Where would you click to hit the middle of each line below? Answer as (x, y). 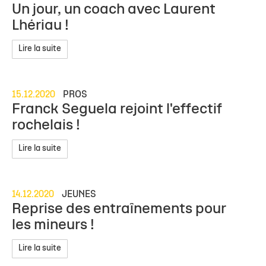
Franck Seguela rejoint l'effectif (117, 109)
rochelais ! (46, 125)
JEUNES (79, 194)
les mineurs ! (53, 225)
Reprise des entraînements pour (119, 209)
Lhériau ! (40, 26)
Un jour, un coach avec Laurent (114, 9)
